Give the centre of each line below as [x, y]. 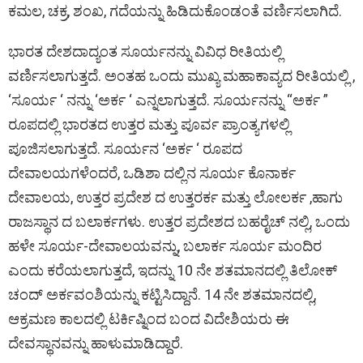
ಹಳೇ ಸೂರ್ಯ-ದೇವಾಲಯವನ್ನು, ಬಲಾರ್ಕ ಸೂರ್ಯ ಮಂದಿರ [165, 246]
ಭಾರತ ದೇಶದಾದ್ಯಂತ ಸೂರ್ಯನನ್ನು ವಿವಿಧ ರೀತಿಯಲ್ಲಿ [145, 51]
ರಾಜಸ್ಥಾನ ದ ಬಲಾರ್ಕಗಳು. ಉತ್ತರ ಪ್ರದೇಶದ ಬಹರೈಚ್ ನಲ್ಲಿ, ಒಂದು [179, 221]
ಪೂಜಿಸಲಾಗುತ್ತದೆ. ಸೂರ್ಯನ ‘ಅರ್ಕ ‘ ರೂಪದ [125, 148]
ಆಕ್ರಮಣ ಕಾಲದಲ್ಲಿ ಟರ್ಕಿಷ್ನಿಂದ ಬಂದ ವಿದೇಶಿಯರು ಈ [149, 318]
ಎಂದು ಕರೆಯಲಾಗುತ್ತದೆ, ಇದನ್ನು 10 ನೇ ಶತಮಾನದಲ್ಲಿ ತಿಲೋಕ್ [173, 270]
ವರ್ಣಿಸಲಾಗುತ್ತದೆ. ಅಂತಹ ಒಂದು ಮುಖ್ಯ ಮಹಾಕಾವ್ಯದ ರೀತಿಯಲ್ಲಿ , [181, 75]
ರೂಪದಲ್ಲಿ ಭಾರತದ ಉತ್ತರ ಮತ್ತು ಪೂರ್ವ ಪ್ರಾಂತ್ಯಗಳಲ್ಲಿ [149, 124]
